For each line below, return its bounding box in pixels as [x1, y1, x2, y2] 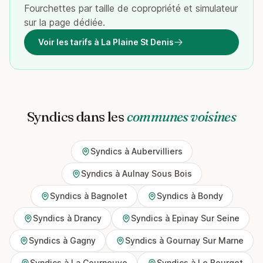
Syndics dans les [26, 108, 127, 125]
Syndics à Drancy [33, 213, 102, 223]
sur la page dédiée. [24, 16, 105, 28]
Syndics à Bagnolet [49, 191, 127, 201]
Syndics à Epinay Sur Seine [131, 213, 240, 223]
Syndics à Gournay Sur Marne [125, 235, 244, 245]
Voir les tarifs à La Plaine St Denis [38, 37, 174, 47]
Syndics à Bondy [156, 191, 223, 201]
